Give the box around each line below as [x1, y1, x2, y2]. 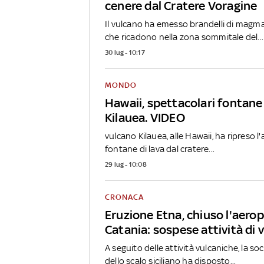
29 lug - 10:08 [105, 160, 147, 169]
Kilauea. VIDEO [105, 110, 185, 125]
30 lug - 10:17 [105, 48, 145, 57]
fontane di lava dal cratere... [105, 143, 214, 154]
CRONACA [105, 192, 144, 202]
